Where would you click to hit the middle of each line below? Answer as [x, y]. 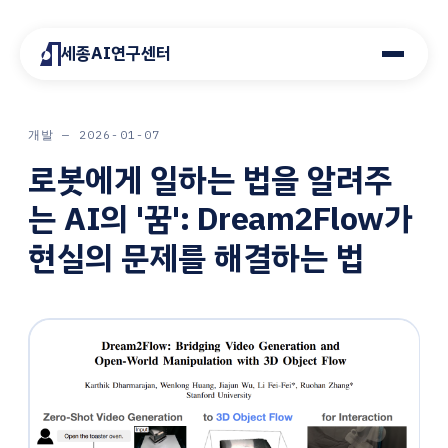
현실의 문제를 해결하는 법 [196, 258]
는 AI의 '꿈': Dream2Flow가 [220, 219]
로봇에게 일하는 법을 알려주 [210, 180]
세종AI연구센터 [115, 53]
